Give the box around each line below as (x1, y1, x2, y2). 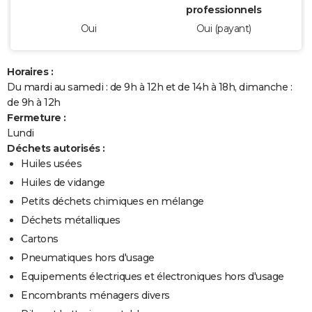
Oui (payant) (196, 22, 251, 35)
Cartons (21, 232, 58, 245)
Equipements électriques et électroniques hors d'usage (21, 270, 284, 283)
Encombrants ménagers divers (21, 288, 170, 302)
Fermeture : (7, 111, 66, 124)
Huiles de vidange (21, 175, 105, 189)
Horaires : (7, 65, 53, 78)
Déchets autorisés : (7, 141, 105, 155)
